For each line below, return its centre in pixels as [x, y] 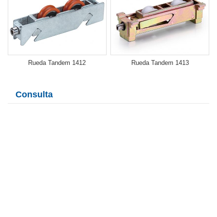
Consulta [34, 94]
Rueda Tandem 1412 [57, 62]
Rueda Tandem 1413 [160, 62]
